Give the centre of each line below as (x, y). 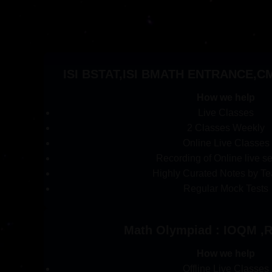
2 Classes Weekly (226, 128)
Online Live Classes (226, 143)
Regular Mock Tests (226, 189)
